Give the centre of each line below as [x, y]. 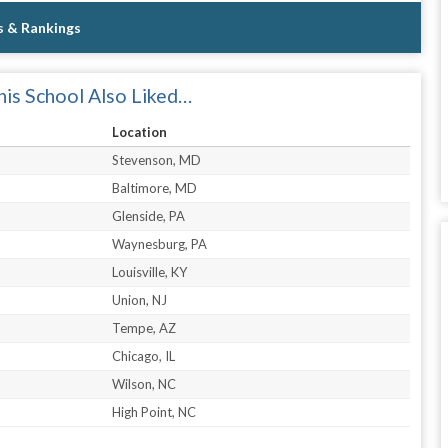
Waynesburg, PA [160, 243]
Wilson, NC [144, 383]
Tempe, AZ [144, 327]
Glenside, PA [149, 215]
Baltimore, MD [155, 187]
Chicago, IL [144, 355]
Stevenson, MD [157, 159]
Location [140, 131]
